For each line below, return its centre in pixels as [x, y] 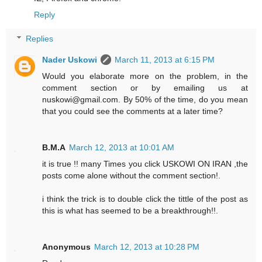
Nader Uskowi [70, 60]
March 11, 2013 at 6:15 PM [165, 60]
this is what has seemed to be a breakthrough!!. [130, 211]
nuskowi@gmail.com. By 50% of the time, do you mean [145, 100]
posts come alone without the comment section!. [132, 176]
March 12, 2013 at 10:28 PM [147, 247]
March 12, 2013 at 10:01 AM [122, 148]
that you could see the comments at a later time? [133, 111]
